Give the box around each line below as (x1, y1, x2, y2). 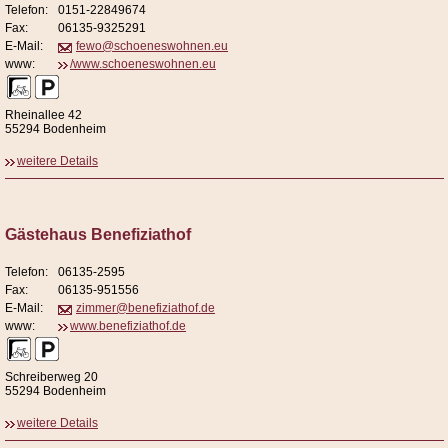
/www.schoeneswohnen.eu (70, 57, 216, 72)
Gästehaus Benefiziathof (5, 226, 191, 244)
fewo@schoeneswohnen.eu (76, 39, 228, 54)
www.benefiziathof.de (70, 319, 186, 334)
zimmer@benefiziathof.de (76, 301, 215, 316)
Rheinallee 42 (5, 108, 82, 123)
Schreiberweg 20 (5, 370, 98, 385)
